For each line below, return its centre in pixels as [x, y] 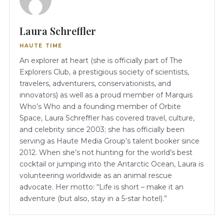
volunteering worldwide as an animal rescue [96, 176]
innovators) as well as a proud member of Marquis [106, 95]
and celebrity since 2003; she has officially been [102, 130]
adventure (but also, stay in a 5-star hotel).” [93, 199]
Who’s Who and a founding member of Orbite [100, 107]
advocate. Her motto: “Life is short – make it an [101, 187]
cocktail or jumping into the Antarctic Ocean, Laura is [111, 164]
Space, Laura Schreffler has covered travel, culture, [107, 118]
